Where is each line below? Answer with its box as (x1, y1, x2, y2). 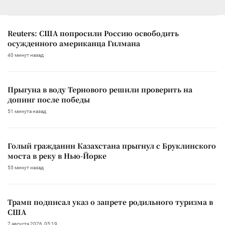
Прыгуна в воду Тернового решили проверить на (8, 84, 192, 94)
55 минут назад (8, 164, 44, 170)
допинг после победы (8, 94, 90, 104)
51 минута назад (8, 108, 46, 114)
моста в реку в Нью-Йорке (8, 150, 106, 161)
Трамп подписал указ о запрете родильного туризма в (8, 196, 213, 207)
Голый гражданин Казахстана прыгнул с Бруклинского (8, 140, 216, 151)
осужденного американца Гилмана (8, 38, 140, 48)
